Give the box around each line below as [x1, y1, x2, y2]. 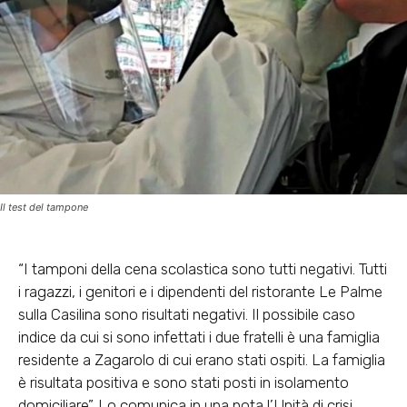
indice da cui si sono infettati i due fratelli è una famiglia [18, 327, 380, 346]
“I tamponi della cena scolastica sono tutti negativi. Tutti [18, 259, 387, 278]
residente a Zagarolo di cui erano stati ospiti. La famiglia [18, 350, 385, 369]
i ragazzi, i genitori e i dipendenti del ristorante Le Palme [18, 282, 382, 301]
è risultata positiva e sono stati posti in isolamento [18, 372, 349, 392]
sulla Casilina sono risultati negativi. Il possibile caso [18, 304, 355, 323]
